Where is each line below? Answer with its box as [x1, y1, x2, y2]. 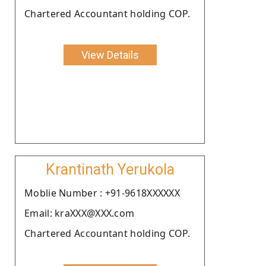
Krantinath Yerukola [45, 160, 175, 178]
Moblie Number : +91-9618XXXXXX [24, 186, 180, 199]
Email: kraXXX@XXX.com [24, 206, 135, 220]
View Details [81, 48, 139, 61]
